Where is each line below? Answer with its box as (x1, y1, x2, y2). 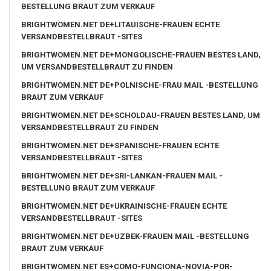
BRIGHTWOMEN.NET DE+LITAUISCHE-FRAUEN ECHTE (21, 19, 220, 29)
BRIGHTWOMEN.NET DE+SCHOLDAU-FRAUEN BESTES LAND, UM (21, 110, 260, 120)
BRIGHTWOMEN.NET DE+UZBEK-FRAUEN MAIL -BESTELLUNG (21, 231, 249, 241)
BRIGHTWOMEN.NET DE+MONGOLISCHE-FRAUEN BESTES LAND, (21, 50, 261, 59)
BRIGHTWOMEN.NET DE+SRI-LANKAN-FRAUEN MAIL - (21, 171, 223, 180)
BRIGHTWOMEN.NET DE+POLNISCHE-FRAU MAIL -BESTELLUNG (21, 80, 258, 90)
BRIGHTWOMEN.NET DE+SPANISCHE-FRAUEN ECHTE (21, 140, 219, 150)
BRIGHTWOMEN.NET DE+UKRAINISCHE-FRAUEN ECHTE (21, 201, 227, 211)
